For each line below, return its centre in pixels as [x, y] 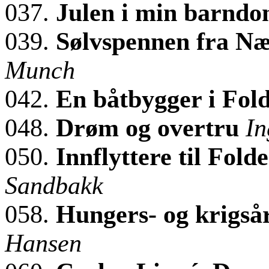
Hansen [43, 243]
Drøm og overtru [151, 128]
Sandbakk [54, 185]
